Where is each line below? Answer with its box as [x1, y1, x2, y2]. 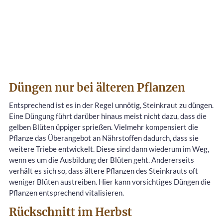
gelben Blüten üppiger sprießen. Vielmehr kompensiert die [9, 122, 198, 132]
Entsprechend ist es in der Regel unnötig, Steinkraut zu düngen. [9, 101, 214, 110]
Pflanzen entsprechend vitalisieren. [9, 188, 124, 198]
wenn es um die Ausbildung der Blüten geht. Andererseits [9, 155, 194, 165]
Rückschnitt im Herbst [9, 205, 132, 220]
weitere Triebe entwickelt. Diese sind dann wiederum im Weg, [9, 144, 209, 154]
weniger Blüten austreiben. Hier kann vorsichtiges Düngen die [9, 177, 211, 187]
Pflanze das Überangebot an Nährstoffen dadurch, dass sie [9, 133, 199, 143]
